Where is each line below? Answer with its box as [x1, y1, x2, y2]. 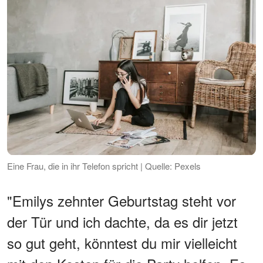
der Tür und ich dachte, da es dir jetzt [7, 211, 238, 232]
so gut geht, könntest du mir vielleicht [7, 232, 237, 253]
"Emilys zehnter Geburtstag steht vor [7, 190, 236, 211]
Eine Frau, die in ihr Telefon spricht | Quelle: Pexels [7, 159, 201, 172]
